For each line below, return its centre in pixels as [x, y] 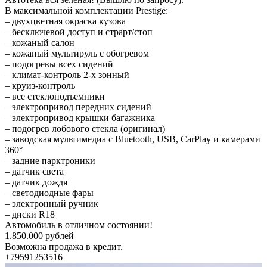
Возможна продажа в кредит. [64, 246]
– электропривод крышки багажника [80, 117]
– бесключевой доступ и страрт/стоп [79, 32]
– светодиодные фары [49, 193]
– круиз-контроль [40, 85]
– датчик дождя [36, 182]
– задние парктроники [50, 160]
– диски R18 [30, 214]
